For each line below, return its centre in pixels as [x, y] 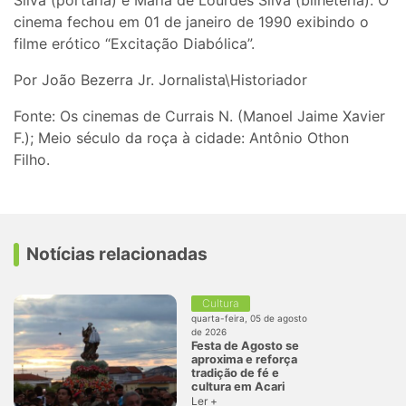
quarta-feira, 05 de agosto [249, 318]
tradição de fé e [235, 372]
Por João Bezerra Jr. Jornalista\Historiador [160, 80]
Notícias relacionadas [117, 254]
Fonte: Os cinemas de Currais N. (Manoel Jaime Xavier [199, 116]
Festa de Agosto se [245, 345]
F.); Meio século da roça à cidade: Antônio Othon [181, 138]
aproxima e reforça [244, 359]
